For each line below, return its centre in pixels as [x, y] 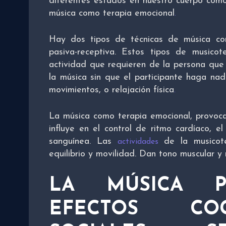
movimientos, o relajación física [111, 90]
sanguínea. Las [83, 141]
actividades [138, 142]
